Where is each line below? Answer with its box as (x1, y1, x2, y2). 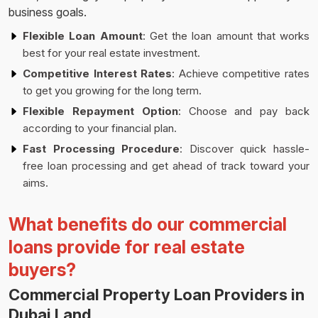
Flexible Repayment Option (23, 104, 178, 118)
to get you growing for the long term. (23, 84, 202, 97)
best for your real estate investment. (23, 46, 200, 60)
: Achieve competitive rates (172, 67, 310, 80)
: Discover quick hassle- (180, 142, 310, 155)
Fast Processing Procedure (23, 142, 180, 155)
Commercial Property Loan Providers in (9, 285, 305, 304)
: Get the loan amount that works (142, 29, 309, 43)
